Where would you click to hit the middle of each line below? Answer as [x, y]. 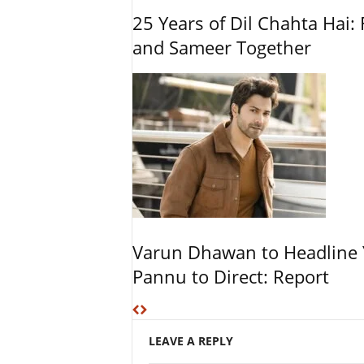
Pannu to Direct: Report [230, 276]
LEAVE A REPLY [191, 340]
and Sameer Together [221, 47]
